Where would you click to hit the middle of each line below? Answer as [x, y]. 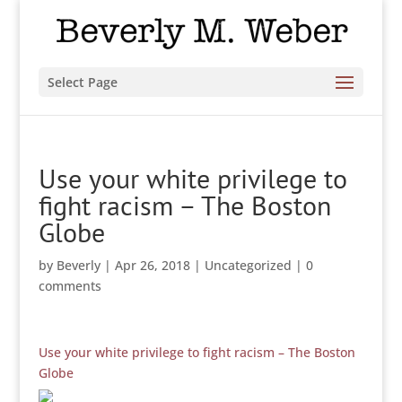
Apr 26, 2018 [152, 265]
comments [70, 286]
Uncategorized [248, 265]
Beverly [78, 265]
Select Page [82, 82]
